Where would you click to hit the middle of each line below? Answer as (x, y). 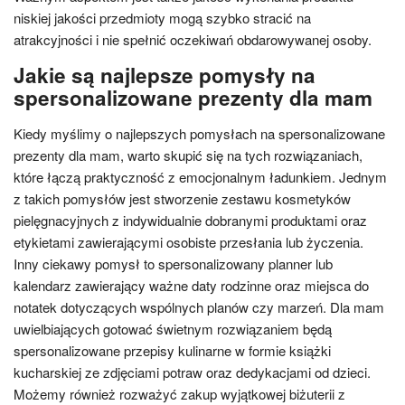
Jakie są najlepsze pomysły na (165, 75)
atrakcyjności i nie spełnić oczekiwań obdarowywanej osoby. (193, 39)
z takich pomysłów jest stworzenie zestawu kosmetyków (182, 198)
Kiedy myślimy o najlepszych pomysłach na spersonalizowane (199, 133)
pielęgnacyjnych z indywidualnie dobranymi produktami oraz (190, 220)
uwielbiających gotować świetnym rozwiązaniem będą (173, 329)
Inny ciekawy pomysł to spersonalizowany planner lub (173, 264)
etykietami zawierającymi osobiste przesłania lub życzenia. (188, 242)
